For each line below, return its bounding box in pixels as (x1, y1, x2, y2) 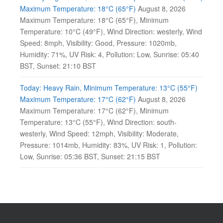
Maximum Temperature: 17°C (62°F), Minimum (20, 106, 169, 115)
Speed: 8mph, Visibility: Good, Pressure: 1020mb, (20, 38, 177, 48)
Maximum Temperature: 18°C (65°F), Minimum (20, 15, 169, 25)
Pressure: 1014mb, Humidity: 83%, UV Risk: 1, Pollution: (20, 140, 197, 150)
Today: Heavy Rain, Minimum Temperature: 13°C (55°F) (20, 83, 198, 93)
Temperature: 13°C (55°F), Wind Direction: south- (20, 117, 177, 127)
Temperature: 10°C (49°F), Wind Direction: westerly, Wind (20, 26, 202, 36)
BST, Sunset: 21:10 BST (20, 61, 96, 71)
